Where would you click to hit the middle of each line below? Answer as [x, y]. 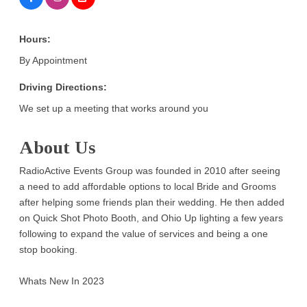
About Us [58, 147]
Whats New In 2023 [62, 281]
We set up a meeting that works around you [114, 108]
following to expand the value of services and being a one [144, 233]
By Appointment [53, 60]
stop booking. [49, 249]
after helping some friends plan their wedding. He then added [152, 202]
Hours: [35, 39]
